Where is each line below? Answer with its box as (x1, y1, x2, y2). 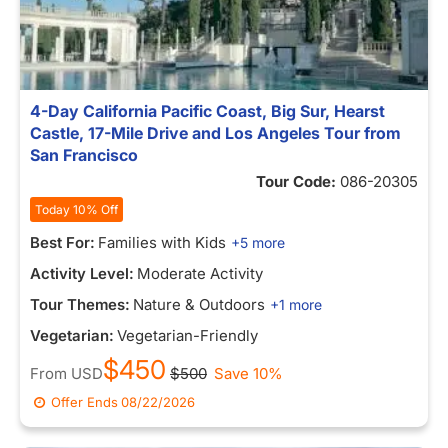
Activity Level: (30, 264, 134, 283)
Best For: (30, 233, 95, 252)
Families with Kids (98, 233, 226, 252)
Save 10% (214, 364, 283, 383)
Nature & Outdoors (133, 295, 265, 314)
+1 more (270, 296, 322, 313)
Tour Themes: (30, 295, 130, 314)
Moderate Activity (137, 264, 263, 283)
